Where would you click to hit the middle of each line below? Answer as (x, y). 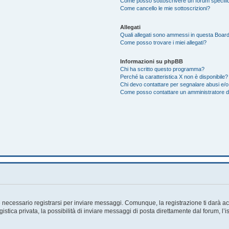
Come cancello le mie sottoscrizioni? (165, 8)
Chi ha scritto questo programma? (163, 69)
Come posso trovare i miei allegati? (164, 42)
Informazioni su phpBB (152, 61)
